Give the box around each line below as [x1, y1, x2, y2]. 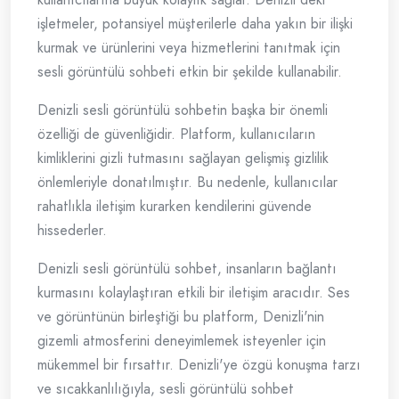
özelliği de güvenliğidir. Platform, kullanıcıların [37, 124, 315, 145]
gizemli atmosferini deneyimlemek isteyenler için [37, 330, 326, 352]
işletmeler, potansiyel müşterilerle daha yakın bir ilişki [37, 13, 353, 35]
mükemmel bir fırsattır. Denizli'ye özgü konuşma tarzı [37, 354, 361, 376]
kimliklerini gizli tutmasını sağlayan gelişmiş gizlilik [37, 148, 329, 169]
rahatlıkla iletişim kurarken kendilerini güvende [37, 196, 312, 217]
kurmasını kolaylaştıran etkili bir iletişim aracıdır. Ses [37, 282, 350, 304]
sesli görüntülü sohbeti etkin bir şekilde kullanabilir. [37, 61, 342, 83]
